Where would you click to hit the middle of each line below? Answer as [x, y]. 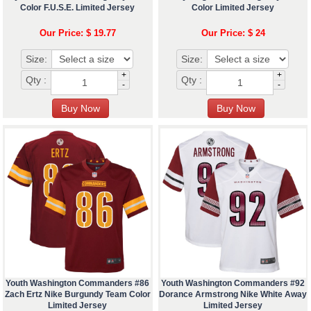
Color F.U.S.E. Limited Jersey [78, 8]
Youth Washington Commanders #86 [78, 284]
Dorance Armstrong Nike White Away [233, 295]
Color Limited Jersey [233, 8]
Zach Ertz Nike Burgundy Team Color [77, 295]
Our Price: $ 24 [233, 33]
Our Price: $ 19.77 [77, 33]
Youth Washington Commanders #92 [233, 284]
